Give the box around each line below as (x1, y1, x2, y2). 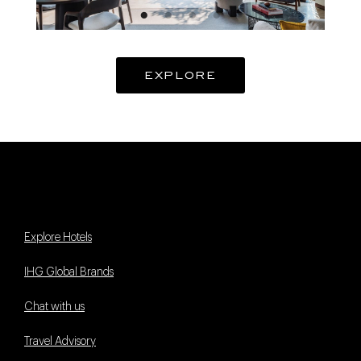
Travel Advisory (24, 336, 96, 348)
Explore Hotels (24, 232, 92, 244)
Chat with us (24, 301, 85, 313)
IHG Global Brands (24, 267, 114, 279)
